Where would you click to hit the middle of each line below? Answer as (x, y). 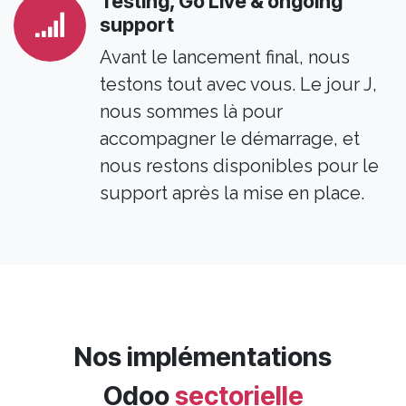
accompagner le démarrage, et (230, 139)
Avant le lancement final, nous (225, 58)
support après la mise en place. (232, 193)
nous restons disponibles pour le (239, 166)
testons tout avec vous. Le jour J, (238, 85)
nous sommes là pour (191, 112)
